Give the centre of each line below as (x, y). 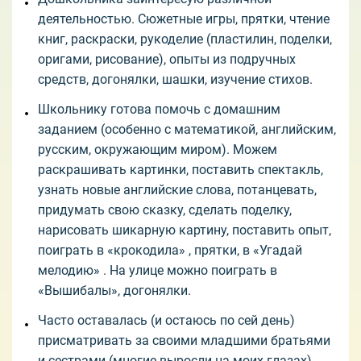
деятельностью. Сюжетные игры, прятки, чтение (184, 19)
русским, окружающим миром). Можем (158, 150)
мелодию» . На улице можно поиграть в (158, 271)
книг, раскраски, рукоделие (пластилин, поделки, (185, 39)
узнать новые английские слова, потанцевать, (177, 190)
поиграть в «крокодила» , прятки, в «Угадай (170, 251)
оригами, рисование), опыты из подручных (167, 60)
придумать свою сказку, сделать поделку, (165, 210)
